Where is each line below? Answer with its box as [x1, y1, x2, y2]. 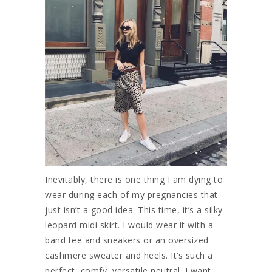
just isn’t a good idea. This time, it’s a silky [45, 203, 223, 216]
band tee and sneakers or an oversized [45, 234, 209, 246]
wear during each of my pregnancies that [45, 188, 218, 200]
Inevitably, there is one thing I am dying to [45, 173, 223, 185]
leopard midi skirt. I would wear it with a [45, 219, 213, 231]
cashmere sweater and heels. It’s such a [45, 249, 213, 261]
